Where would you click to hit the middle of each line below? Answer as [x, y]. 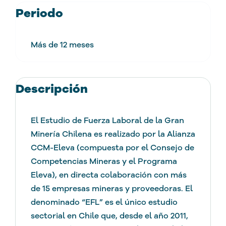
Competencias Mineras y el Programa [104, 161]
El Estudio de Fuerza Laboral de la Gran [107, 120]
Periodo [39, 13]
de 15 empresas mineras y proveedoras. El [111, 188]
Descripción [51, 89]
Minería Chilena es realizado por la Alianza [113, 134]
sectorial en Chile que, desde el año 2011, [109, 216]
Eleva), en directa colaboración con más [108, 175]
